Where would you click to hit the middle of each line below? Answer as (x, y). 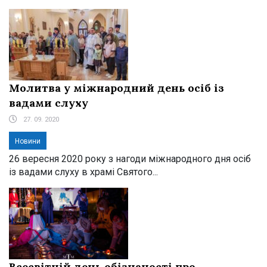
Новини (28, 141)
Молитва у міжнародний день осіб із (117, 88)
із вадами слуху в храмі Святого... (83, 172)
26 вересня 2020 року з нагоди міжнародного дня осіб (130, 159)
